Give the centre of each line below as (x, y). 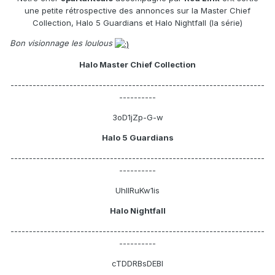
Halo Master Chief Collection (137, 64)
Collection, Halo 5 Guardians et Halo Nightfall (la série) (137, 23)
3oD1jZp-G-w (137, 117)
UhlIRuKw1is (137, 190)
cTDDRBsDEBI (137, 263)
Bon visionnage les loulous (62, 43)
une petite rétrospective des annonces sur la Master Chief (137, 11)
